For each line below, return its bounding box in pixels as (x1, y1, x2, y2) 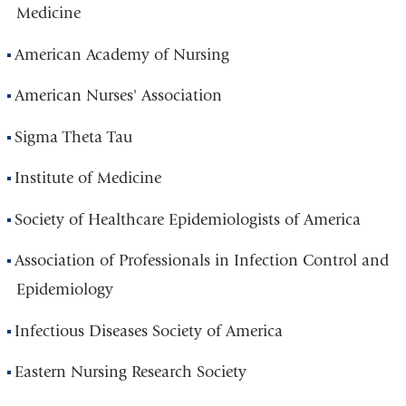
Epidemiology (15, 280, 113, 300)
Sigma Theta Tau (14, 127, 133, 147)
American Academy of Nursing (14, 44, 230, 64)
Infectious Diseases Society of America (14, 321, 284, 341)
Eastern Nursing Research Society (14, 362, 247, 382)
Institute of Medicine (14, 169, 162, 188)
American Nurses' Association (14, 86, 223, 106)
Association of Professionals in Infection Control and (14, 251, 390, 271)
